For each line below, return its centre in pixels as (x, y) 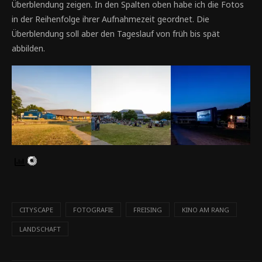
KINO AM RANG (206, 210)
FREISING (148, 210)
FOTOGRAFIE (93, 210)
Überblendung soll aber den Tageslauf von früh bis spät (116, 33)
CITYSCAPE (36, 210)
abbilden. (28, 48)
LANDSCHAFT (40, 229)
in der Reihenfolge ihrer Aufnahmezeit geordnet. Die (111, 19)
